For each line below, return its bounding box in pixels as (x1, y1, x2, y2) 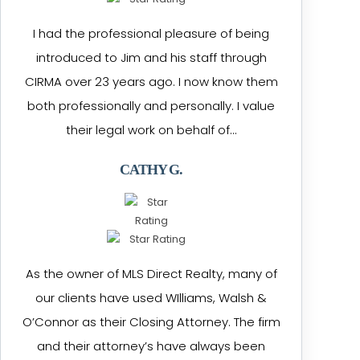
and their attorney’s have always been (37, 337, 266, 354)
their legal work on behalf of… (66, 121, 237, 138)
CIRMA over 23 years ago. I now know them (24, 73, 278, 90)
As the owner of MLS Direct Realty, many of (25, 265, 277, 282)
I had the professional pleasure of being (33, 25, 270, 42)
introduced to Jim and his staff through (35, 49, 267, 66)
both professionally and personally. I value (27, 97, 276, 114)
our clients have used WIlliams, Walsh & (35, 289, 268, 306)
